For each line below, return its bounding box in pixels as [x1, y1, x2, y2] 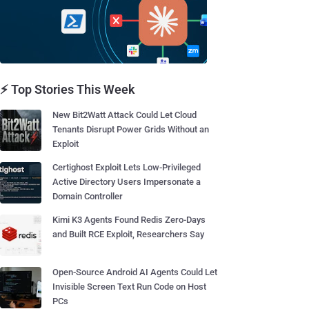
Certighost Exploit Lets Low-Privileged [52, 162, 201, 172]
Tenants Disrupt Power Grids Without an [52, 124, 209, 134]
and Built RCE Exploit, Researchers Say [52, 229, 204, 239]
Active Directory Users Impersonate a [52, 177, 201, 187]
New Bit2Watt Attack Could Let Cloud [52, 110, 197, 120]
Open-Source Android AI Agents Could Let [52, 267, 217, 277]
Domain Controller [52, 191, 123, 201]
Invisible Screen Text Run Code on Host [52, 281, 206, 292]
